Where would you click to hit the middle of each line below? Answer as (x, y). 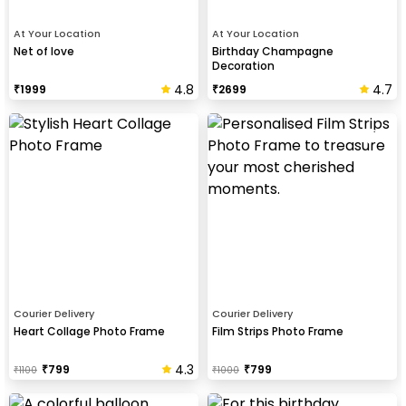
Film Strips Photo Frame (278, 331)
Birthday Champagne (273, 51)
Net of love (44, 51)
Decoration (243, 65)
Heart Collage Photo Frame (89, 331)
